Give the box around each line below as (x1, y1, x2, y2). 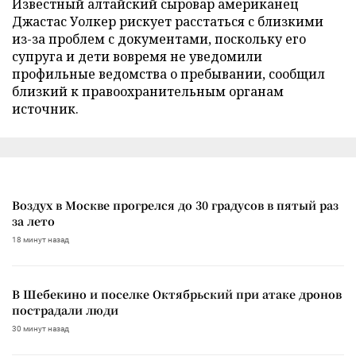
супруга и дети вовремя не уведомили (12, 47, 262, 65)
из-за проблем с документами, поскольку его (12, 29, 306, 48)
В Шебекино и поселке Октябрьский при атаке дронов (12, 285, 342, 302)
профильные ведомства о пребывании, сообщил (12, 64, 325, 83)
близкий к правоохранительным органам (12, 82, 284, 100)
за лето (12, 212, 55, 229)
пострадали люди (12, 301, 118, 318)
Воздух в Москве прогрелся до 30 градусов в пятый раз (12, 196, 339, 213)
